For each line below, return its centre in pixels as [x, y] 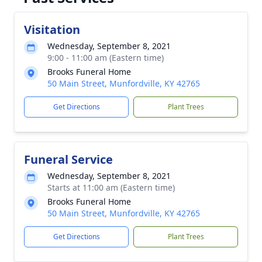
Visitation [52, 30]
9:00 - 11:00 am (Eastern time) [106, 58]
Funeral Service [68, 159]
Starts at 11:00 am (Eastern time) [111, 187]
